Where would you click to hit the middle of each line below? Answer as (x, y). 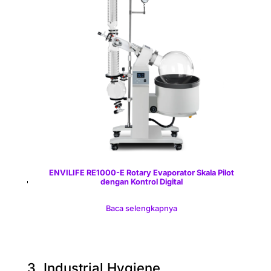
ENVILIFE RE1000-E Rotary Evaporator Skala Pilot (141, 173)
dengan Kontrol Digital (141, 182)
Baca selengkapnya (141, 209)
